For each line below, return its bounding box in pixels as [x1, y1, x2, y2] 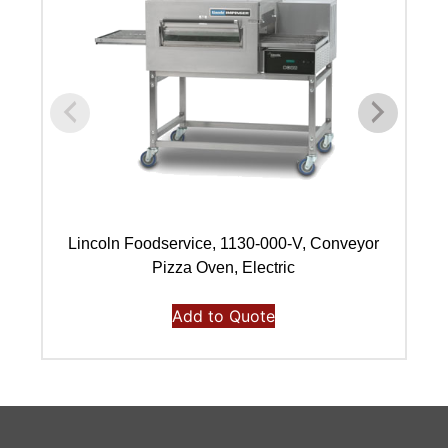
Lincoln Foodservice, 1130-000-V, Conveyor [68, 235, 380, 253]
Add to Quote [172, 306, 276, 327]
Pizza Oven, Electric [152, 259, 296, 277]
